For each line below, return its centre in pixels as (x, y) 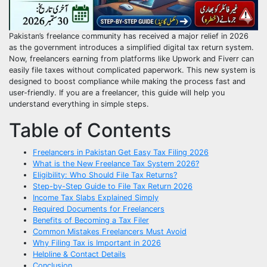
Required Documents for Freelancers (99, 209)
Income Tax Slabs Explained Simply (96, 198)
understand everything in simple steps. (79, 104)
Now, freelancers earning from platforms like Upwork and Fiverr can (131, 59)
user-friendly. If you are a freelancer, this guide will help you (117, 93)
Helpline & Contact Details (79, 254)
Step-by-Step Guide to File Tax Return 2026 (113, 187)
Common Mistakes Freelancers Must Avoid (110, 232)
